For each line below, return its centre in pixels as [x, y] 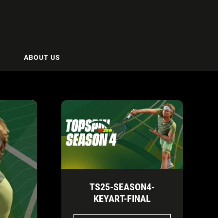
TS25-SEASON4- [122, 187]
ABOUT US [42, 57]
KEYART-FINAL [122, 198]
